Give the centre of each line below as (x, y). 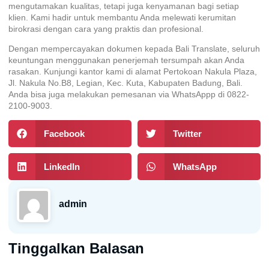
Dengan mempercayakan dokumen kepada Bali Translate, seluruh (134, 48)
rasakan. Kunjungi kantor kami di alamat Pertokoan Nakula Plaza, (133, 71)
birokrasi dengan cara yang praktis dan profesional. (106, 29)
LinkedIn (62, 167)
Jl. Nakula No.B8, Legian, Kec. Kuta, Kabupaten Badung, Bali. (125, 83)
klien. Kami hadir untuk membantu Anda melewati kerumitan (122, 17)
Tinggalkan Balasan (76, 249)
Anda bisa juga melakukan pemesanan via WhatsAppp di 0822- (129, 94)
